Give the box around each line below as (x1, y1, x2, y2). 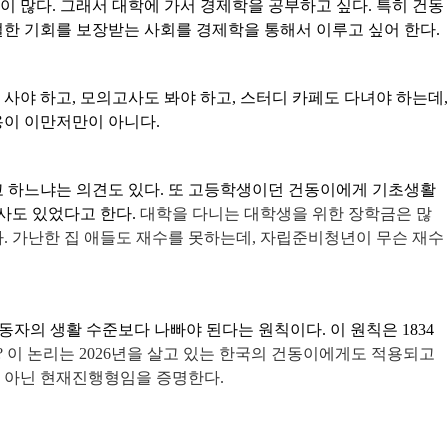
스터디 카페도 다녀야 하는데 (240, 89, 444, 107)
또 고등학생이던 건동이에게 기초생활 (168, 181, 436, 199)
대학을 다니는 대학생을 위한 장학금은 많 (140, 205, 432, 223)
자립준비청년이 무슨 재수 (260, 229, 444, 247)
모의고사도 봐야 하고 (80, 89, 232, 107)
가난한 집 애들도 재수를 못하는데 (12, 229, 252, 247)
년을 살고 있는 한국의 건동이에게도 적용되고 (111, 345, 435, 363)
